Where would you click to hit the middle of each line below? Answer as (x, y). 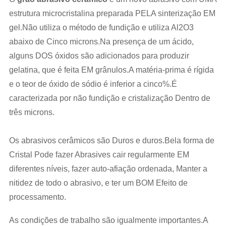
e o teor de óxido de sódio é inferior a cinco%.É (93, 84)
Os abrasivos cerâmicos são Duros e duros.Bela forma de (111, 140)
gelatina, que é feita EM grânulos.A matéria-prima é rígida (111, 70)
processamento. (37, 197)
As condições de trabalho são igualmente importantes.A (108, 220)
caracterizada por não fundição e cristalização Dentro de (109, 98)
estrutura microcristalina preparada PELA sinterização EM (112, 13)
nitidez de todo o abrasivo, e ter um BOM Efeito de (98, 183)
